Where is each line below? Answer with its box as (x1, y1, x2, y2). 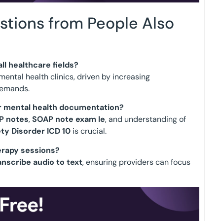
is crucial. (71, 126, 107, 137)
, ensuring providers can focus (82, 156, 190, 167)
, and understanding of (105, 114, 186, 125)
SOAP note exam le (32, 114, 105, 125)
